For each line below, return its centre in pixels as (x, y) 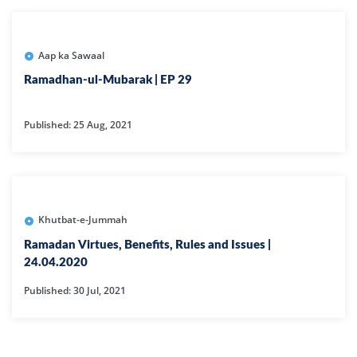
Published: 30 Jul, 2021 (75, 290)
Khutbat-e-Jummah (83, 220)
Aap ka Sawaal (71, 55)
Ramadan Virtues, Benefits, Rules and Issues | (147, 245)
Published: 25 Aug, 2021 (78, 125)
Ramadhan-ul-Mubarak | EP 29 (108, 80)
